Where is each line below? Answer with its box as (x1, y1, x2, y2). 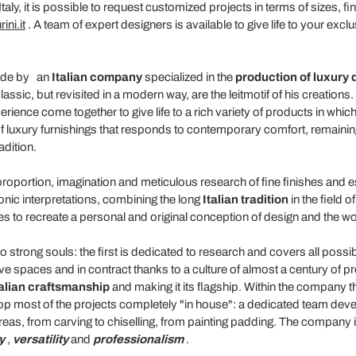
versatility (12, 332, 68, 346)
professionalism (92, 332, 184, 346)
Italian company (51, 70, 142, 83)
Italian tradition (202, 192, 288, 206)
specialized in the (141, 70, 235, 83)
